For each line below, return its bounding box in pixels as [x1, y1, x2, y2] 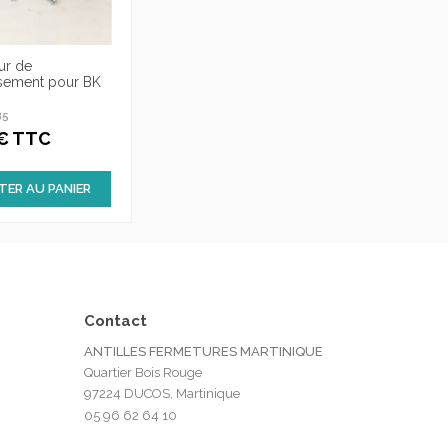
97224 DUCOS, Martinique [83, 385, 240, 401]
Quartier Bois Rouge [83, 364, 202, 380]
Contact [83, 311, 147, 330]
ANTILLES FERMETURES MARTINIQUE [83, 343, 323, 359]
